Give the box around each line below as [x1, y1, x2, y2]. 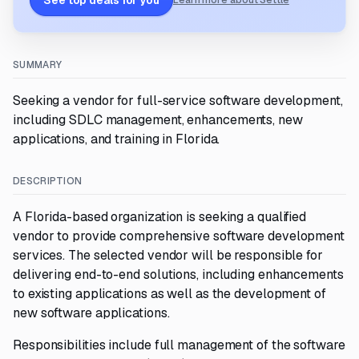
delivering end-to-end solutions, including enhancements [13, 266, 344, 283]
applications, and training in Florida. [13, 131, 220, 147]
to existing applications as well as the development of [13, 285, 326, 302]
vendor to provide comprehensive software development [13, 228, 345, 244]
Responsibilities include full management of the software [13, 337, 345, 353]
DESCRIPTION [13, 175, 83, 188]
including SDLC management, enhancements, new [13, 111, 303, 128]
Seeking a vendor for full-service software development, [13, 92, 343, 109]
